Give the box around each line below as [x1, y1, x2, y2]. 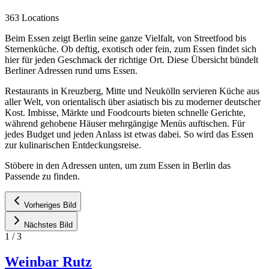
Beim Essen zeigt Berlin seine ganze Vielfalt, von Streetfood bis [5, 32, 246, 43]
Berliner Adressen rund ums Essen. [5, 65, 138, 76]
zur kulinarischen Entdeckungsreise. [5, 139, 141, 150]
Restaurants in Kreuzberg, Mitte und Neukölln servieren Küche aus [5, 85, 259, 96]
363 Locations [5, 12, 59, 23]
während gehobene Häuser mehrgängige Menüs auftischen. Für [5, 118, 245, 128]
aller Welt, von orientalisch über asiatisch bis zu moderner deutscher [5, 96, 261, 107]
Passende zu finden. [5, 171, 80, 181]
